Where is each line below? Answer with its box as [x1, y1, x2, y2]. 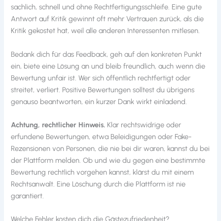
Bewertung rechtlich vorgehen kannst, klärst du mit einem [11, 168, 194, 177]
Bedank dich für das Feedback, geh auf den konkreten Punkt [11, 49, 202, 59]
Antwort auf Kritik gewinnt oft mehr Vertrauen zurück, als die [11, 14, 204, 24]
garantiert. [11, 191, 44, 201]
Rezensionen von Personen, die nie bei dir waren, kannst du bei [11, 144, 210, 153]
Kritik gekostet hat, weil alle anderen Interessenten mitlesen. [11, 26, 200, 36]
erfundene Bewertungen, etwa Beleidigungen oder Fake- [11, 132, 192, 142]
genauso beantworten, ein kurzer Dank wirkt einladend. [11, 97, 187, 106]
